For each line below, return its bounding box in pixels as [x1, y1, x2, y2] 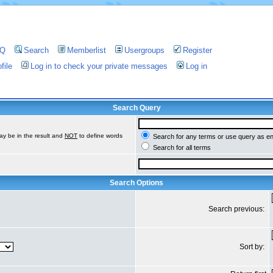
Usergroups [124, 46, 165, 55]
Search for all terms [151, 144, 211, 151]
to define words [77, 132, 122, 139]
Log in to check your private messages [30, 62, 168, 71]
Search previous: [208, 205, 266, 213]
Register [183, 46, 212, 55]
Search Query [112, 104, 161, 112]
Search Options [110, 179, 163, 187]
